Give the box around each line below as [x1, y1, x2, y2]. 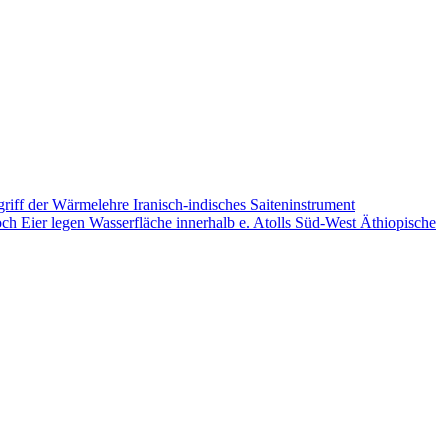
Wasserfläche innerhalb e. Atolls [89, 213, 295, 231]
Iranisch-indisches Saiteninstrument [133, 195, 355, 213]
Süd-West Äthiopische [295, 213, 436, 231]
